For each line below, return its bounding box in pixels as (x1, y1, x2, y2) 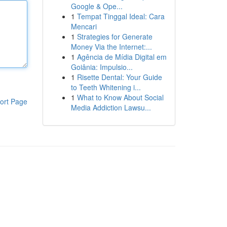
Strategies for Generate (77, 31, 153, 42)
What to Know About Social (77, 92, 164, 102)
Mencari (70, 21, 97, 31)
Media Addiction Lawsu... (70, 102, 151, 112)
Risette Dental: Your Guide (77, 72, 162, 82)
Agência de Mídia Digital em (77, 52, 167, 62)
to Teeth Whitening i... (70, 82, 141, 92)
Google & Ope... (70, 1, 123, 11)
